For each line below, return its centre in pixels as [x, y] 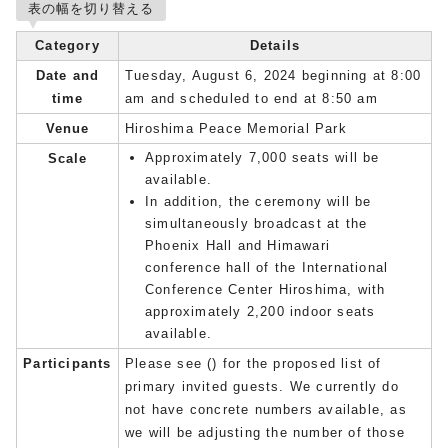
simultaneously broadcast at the [256, 223]
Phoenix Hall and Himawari [237, 245]
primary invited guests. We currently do [262, 386]
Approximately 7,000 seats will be [262, 157]
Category [67, 45]
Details [275, 45]
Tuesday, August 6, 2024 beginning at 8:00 [273, 75]
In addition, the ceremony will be [258, 201]
